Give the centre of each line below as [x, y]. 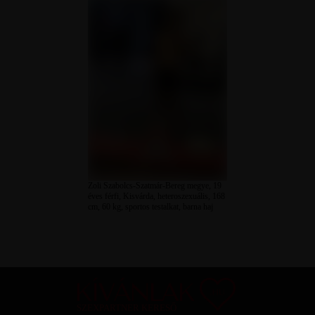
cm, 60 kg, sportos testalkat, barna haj [151, 207]
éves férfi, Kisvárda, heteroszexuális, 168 [157, 197]
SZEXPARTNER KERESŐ [127, 308]
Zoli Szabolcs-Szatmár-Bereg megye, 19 [155, 186]
